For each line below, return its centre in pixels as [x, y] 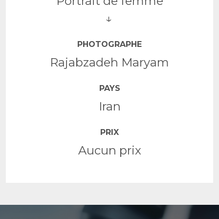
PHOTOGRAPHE [109, 44]
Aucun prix [109, 150]
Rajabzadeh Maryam [109, 62]
